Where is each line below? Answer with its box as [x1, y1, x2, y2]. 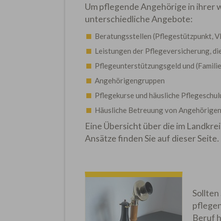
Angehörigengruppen [94, 76, 165, 85]
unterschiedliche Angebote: [84, 13, 193, 24]
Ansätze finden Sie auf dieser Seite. [84, 133, 219, 144]
